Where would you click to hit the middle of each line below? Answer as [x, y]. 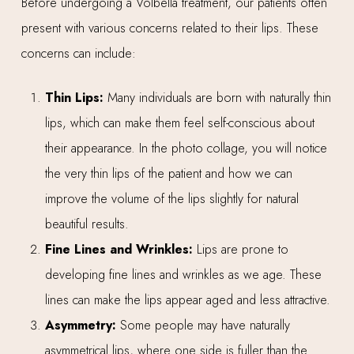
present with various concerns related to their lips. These [169, 28]
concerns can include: [78, 53]
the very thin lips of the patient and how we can [168, 173]
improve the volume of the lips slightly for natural [171, 198]
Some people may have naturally [203, 325]
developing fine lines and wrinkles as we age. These [183, 274]
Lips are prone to [240, 249]
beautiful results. [87, 224]
